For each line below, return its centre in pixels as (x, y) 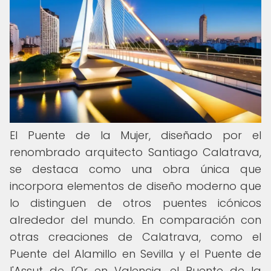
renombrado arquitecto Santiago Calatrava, (135, 152)
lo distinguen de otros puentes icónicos (135, 203)
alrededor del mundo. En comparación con (135, 220)
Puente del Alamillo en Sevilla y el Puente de (135, 254)
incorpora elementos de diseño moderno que (135, 186)
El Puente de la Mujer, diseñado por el (135, 135)
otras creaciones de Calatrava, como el (135, 237)
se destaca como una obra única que (135, 169)
